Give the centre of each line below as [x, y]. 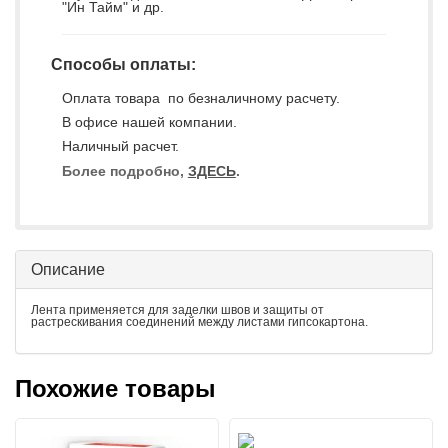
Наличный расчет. [120, 146]
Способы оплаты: [123, 64]
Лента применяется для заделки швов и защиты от [177, 310]
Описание [68, 269]
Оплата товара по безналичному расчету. [200, 98]
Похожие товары [115, 388]
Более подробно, [124, 171]
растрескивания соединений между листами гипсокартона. [199, 322]
